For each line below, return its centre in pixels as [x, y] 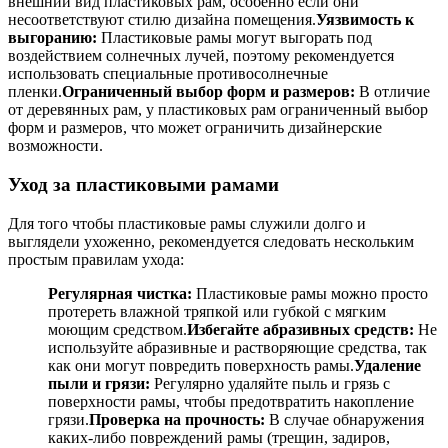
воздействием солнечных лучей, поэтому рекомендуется [201, 56]
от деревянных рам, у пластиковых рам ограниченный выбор [218, 110]
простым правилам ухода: [96, 259]
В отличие [392, 92]
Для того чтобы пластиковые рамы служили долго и [187, 223]
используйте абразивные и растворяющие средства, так [237, 347]
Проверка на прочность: [177, 419]
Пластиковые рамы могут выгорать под [234, 38]
